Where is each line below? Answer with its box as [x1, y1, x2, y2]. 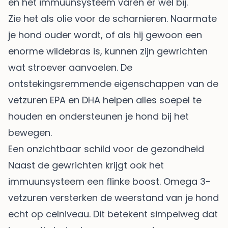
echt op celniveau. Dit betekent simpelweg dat [8, 207, 218, 220]
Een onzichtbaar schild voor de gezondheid [8, 142, 204, 155]
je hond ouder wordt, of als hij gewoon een [8, 28, 202, 41]
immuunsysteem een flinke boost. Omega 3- [8, 175, 211, 188]
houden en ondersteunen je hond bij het [8, 109, 189, 123]
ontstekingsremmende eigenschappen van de [8, 77, 218, 90]
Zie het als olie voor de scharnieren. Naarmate [8, 12, 217, 25]
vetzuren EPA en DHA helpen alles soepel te [8, 93, 202, 106]
